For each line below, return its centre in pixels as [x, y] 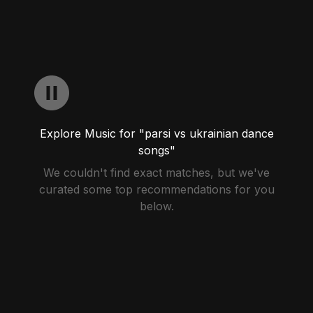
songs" [156, 150]
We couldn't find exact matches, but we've [156, 173]
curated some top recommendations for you [156, 189]
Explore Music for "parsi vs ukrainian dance [156, 133]
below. [156, 206]
